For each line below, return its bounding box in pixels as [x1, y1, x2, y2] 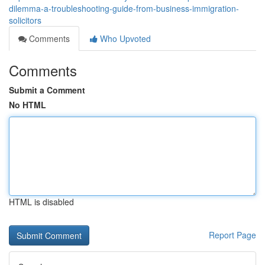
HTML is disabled [9, 196, 74, 208]
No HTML [9, 99, 46, 111]
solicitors [9, 14, 41, 26]
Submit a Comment [9, 84, 85, 96]
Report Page [209, 229, 256, 241]
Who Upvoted [98, 33, 151, 44]
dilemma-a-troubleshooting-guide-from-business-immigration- [9, 2, 239, 14]
